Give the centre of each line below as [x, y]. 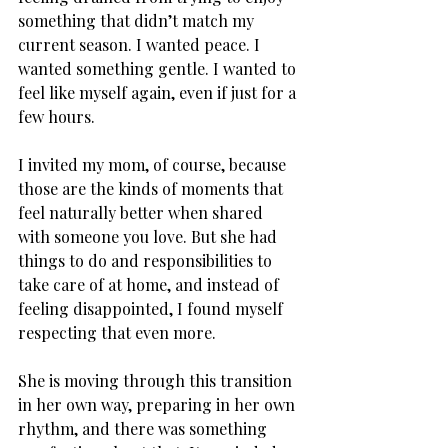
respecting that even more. [119, 332]
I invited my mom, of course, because [154, 164]
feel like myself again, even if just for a [159, 92]
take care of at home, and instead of [150, 284]
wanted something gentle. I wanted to [159, 68]
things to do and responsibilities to [147, 260]
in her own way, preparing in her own [158, 404]
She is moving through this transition [157, 380]
